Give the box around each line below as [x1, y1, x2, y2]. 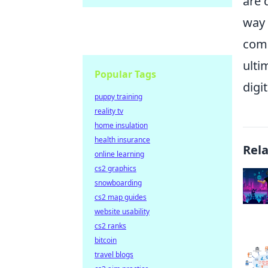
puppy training [95, 92, 142, 102]
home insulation [95, 120, 148, 130]
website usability [95, 206, 150, 217]
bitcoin [95, 235, 117, 245]
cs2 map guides [95, 192, 147, 202]
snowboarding [95, 178, 142, 188]
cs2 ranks [95, 221, 126, 231]
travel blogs [95, 249, 133, 260]
